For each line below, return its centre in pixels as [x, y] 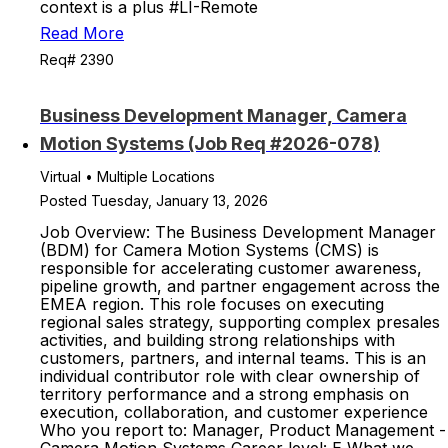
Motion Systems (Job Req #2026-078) [210, 143]
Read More [82, 33]
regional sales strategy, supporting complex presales [240, 322]
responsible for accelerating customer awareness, [231, 268]
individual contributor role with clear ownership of [230, 376]
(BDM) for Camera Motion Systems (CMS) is [209, 250]
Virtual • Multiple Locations [127, 176]
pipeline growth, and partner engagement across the [240, 286]
